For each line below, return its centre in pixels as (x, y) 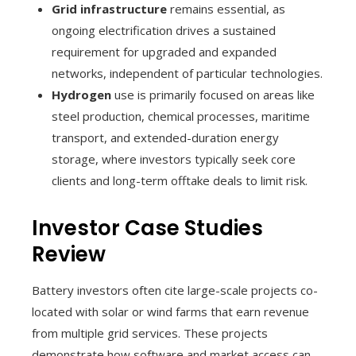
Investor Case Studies (147, 228)
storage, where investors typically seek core (174, 159)
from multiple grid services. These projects (150, 333)
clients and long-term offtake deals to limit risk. (180, 180)
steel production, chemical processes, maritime (181, 116)
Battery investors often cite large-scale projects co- (175, 290)
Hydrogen (81, 94)
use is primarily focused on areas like (213, 94)
